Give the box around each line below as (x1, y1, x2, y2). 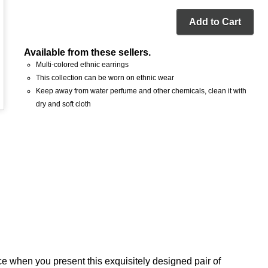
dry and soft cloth (36, 100, 92, 109)
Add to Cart (188, 17, 241, 28)
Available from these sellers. (24, 47, 151, 58)
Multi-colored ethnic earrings (36, 60, 129, 69)
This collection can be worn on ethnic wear (36, 74, 175, 83)
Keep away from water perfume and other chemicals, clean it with (36, 87, 247, 96)
